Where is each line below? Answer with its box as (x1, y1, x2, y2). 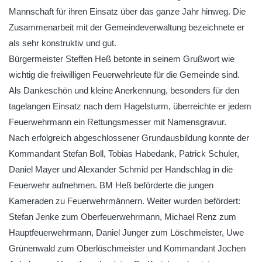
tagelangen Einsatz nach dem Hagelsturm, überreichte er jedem (9, 101, 251, 111)
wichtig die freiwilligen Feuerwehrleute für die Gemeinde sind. (9, 70, 240, 80)
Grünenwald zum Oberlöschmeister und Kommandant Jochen (9, 243, 246, 253)
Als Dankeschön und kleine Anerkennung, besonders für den (9, 85, 239, 95)
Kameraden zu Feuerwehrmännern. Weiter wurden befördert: (9, 196, 240, 206)
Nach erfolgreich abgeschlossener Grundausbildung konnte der (9, 133, 249, 143)
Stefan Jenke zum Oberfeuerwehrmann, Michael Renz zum (9, 212, 236, 222)
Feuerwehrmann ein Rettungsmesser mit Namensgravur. (9, 117, 226, 127)
